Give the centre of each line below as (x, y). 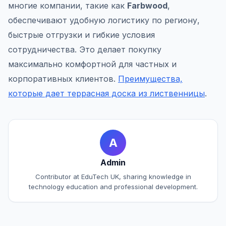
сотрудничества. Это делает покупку (85, 49)
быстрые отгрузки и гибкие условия (81, 35)
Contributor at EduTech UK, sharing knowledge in (113, 177)
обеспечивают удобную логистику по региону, (104, 20)
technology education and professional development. (113, 187)
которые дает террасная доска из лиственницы (106, 93)
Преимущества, (150, 79)
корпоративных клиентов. (63, 79)
